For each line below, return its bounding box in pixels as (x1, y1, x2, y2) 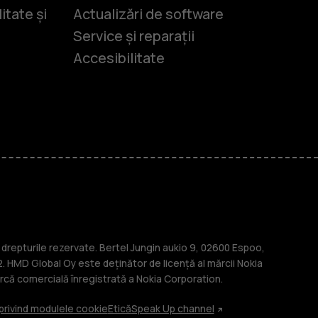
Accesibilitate (72, 48, 165, 68)
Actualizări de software (72, 4, 224, 24)
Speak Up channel (131, 302, 214, 316)
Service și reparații (72, 26, 194, 46)
